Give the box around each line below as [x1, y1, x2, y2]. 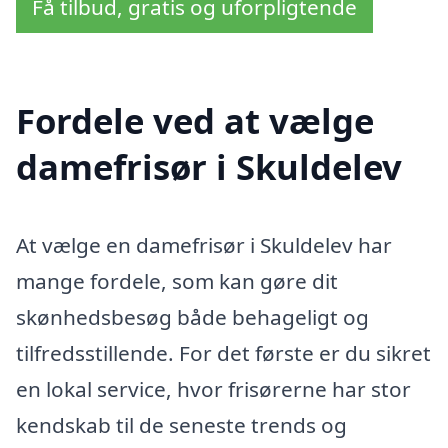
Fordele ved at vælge [16, 97, 374, 145]
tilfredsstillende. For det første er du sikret [16, 339, 431, 368]
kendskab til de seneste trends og [16, 411, 347, 440]
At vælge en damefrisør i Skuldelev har [16, 231, 392, 260]
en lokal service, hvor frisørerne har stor [16, 375, 411, 404]
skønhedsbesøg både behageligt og [16, 303, 369, 332]
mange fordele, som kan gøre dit [16, 267, 338, 296]
